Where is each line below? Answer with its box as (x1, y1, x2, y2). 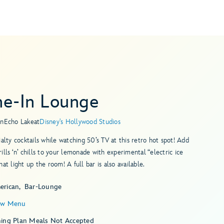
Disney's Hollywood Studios (39, 117, 120, 126)
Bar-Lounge (24, 182, 62, 191)
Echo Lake (3, 117, 34, 126)
